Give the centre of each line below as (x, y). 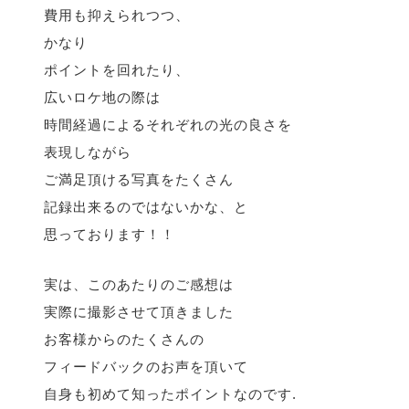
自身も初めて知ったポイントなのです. (170, 394)
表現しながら (88, 152)
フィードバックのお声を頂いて (146, 367)
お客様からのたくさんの (124, 340)
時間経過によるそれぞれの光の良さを (168, 125)
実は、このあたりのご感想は (139, 285)
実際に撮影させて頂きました (139, 312)
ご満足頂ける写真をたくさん (139, 180)
